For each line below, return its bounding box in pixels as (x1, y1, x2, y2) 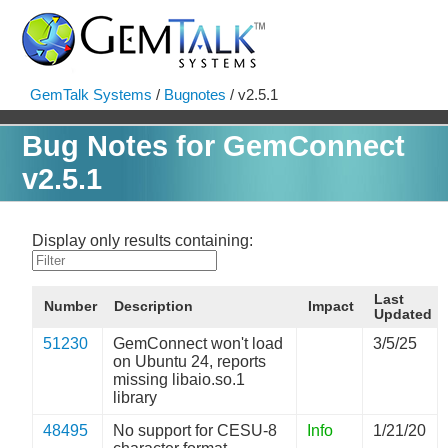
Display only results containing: (32, 232, 254, 249)
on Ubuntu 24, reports (113, 353, 267, 370)
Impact (308, 299, 355, 314)
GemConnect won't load (113, 335, 284, 352)
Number (44, 299, 98, 314)
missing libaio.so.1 (113, 371, 246, 388)
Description (114, 299, 194, 314)
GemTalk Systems (30, 86, 152, 103)
